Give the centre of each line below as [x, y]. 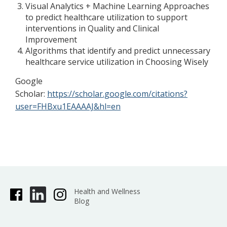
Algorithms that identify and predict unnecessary [118, 50]
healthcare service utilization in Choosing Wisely [117, 62]
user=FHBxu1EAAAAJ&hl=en [68, 106]
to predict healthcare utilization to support [106, 17]
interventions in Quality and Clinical [92, 28]
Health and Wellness [107, 191]
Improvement [51, 39]
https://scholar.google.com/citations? [117, 93]
